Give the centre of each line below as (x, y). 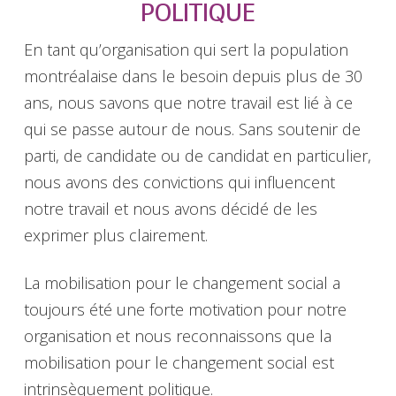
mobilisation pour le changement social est (179, 362)
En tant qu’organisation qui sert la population (186, 50)
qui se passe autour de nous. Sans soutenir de (192, 129)
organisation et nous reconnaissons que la (177, 335)
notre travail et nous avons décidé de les (170, 209)
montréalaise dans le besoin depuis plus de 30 (193, 76)
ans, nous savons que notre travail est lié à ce (188, 103)
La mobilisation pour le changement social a (182, 282)
